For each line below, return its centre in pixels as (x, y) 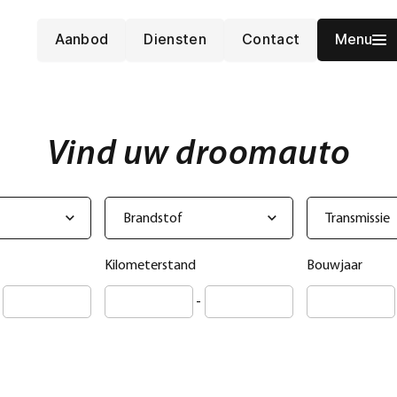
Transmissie (357, 219)
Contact (271, 39)
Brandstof (152, 219)
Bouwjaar (334, 266)
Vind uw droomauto (198, 155)
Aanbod (82, 39)
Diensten (175, 39)
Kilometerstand (150, 266)
